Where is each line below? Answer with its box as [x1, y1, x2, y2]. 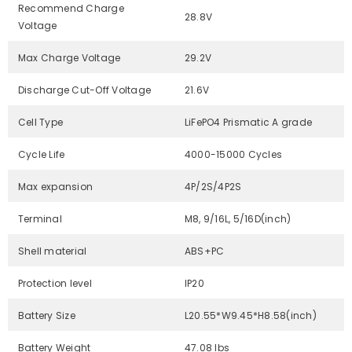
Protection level [18, 277, 92, 291]
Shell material [18, 244, 87, 258]
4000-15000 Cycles [185, 148, 283, 162]
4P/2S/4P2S [185, 180, 242, 194]
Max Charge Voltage [18, 51, 121, 65]
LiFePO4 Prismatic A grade [185, 115, 312, 130]
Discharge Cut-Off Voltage [18, 83, 151, 97]
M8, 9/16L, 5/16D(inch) [185, 212, 291, 226]
